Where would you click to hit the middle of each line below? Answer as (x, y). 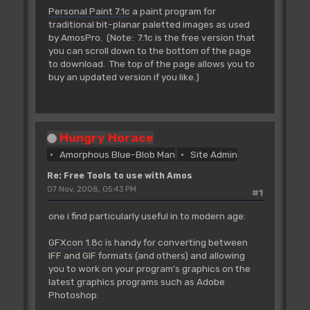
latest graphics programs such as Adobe (136, 282)
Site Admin (213, 154)
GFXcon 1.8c (75, 243)
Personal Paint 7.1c (89, 11)
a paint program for (173, 11)
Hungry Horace (106, 137)
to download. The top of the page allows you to (151, 64)
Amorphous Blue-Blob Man (118, 154)
